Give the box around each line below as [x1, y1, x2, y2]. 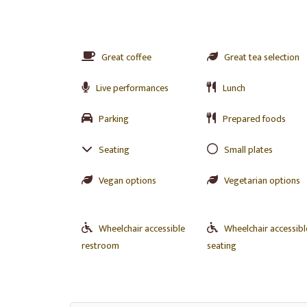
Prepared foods [222, 111, 286, 127]
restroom [82, 238, 119, 254]
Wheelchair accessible [99, 221, 185, 236]
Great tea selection [223, 49, 299, 65]
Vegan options [99, 173, 156, 188]
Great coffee [101, 49, 151, 65]
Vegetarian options [223, 173, 300, 188]
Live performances [96, 80, 169, 96]
